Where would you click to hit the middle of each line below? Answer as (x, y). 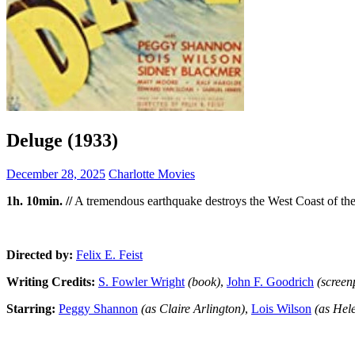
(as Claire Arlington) (193, 308)
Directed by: (40, 254)
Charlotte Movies (152, 174)
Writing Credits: (51, 281)
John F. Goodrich (270, 281)
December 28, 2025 (56, 174)
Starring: (31, 308)
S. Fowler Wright (141, 281)
